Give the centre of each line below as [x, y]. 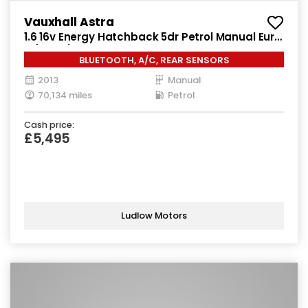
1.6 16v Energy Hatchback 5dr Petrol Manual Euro [153, 36]
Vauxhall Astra [69, 22]
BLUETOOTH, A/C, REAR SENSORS [154, 60]
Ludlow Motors [154, 216]
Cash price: [49, 124]
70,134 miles [65, 95]
